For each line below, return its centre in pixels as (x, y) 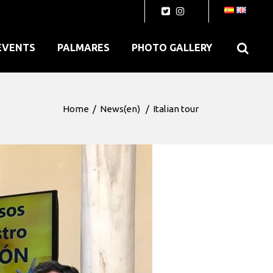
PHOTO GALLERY (172, 48)
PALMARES (83, 48)
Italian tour (176, 108)
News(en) (120, 108)
